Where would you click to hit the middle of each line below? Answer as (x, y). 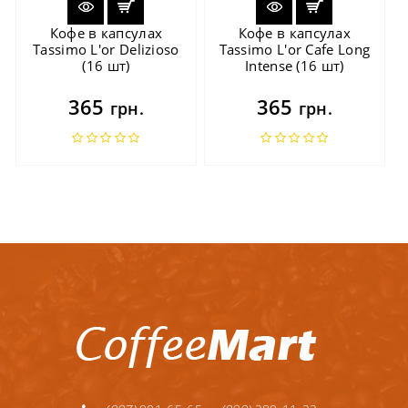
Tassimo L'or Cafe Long (295, 49)
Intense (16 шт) (295, 65)
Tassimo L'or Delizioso (106, 49)
